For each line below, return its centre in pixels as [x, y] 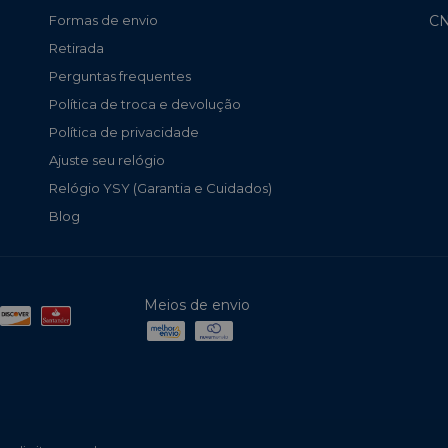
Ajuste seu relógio [107, 160]
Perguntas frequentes [120, 76]
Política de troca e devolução [145, 104]
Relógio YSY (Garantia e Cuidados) [160, 188]
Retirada [76, 48]
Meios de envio [197, 305]
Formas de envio [103, 20]
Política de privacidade [124, 132]
